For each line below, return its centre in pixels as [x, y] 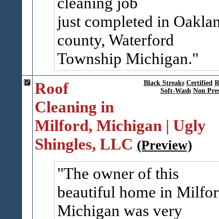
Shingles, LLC [84, 144]
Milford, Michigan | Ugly [120, 125]
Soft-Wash [175, 91]
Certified [199, 83]
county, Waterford [115, 40]
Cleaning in [74, 107]
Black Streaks [164, 83]
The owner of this [121, 173]
